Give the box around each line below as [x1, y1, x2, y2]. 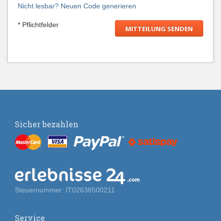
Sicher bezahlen [15, 119, 78, 129]
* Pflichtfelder [18, 21, 59, 29]
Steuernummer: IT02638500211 [15, 186, 115, 194]
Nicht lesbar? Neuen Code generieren [18, 2, 136, 10]
